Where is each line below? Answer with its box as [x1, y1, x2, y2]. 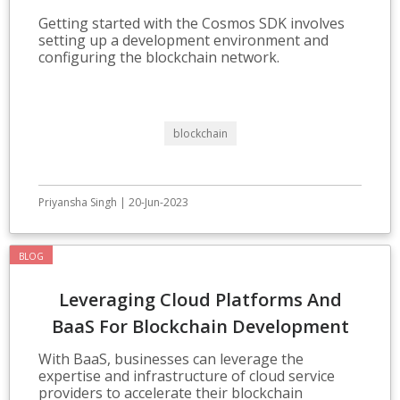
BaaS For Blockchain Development [51, 313, 349, 338]
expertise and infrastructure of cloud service [38, 365, 335, 386]
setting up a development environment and [38, 29, 329, 50]
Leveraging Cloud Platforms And [58, 287, 342, 312]
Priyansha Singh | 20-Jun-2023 [38, 194, 188, 210]
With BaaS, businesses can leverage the [38, 348, 304, 369]
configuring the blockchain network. [38, 46, 279, 67]
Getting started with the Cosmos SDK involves [38, 12, 345, 33]
